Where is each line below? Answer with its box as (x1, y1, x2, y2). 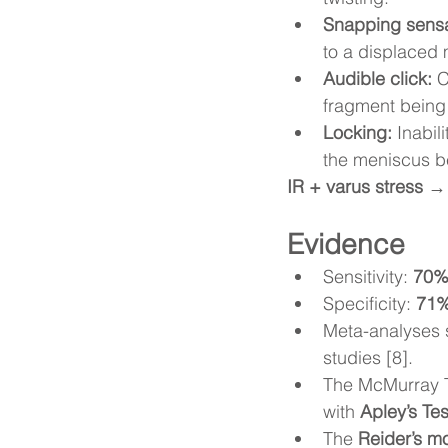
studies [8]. (323, 346, 413, 370)
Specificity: (323, 292, 416, 316)
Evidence (287, 227, 405, 262)
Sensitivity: (323, 265, 413, 289)
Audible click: (323, 67, 432, 91)
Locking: (323, 121, 392, 145)
